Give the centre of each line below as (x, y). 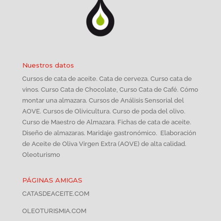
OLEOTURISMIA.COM (54, 211)
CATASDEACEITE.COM (55, 193)
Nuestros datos (48, 65)
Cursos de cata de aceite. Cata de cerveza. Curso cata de (107, 78)
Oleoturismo (41, 154)
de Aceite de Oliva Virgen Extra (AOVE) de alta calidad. (104, 144)
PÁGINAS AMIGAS (52, 180)
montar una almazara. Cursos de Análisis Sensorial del (103, 100)
